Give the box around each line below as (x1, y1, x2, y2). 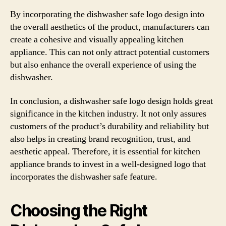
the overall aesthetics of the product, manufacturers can (10, 21, 209, 33)
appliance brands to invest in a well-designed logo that (10, 158, 206, 170)
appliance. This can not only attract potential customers (10, 46, 209, 58)
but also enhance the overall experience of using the (10, 59, 196, 71)
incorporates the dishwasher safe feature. (10, 171, 157, 183)
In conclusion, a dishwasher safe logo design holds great (10, 95, 213, 107)
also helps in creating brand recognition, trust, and (10, 133, 191, 145)
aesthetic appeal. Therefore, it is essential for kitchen (10, 146, 200, 157)
